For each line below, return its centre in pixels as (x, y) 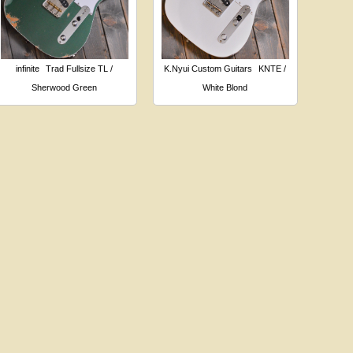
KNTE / (273, 68)
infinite (28, 68)
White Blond (225, 87)
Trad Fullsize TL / (80, 68)
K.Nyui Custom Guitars (208, 68)
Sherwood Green (65, 87)
